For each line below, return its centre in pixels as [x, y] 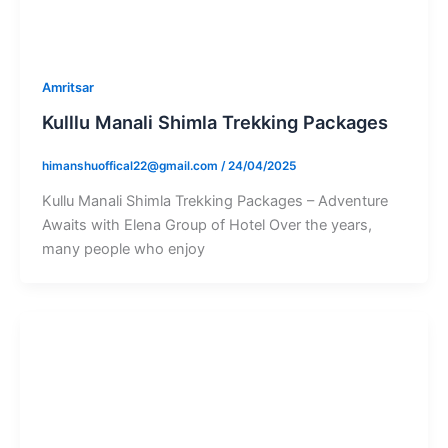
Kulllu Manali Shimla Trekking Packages [214, 122]
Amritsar [67, 88]
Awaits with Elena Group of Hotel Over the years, [206, 225]
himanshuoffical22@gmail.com [131, 165]
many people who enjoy [123, 249]
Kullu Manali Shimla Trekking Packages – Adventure [214, 201]
